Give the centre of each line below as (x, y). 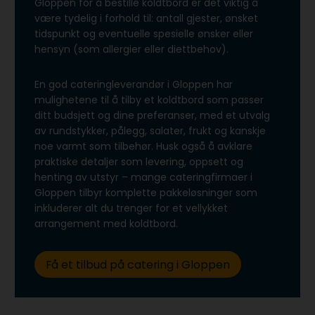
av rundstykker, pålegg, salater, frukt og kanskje (150, 131)
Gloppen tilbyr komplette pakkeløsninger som (146, 193)
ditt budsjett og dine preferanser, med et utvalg (152, 116)
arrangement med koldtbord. (108, 224)
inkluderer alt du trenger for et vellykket (131, 208)
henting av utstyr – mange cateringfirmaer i (143, 178)
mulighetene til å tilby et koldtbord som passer (149, 100)
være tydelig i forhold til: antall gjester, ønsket (146, 19)
